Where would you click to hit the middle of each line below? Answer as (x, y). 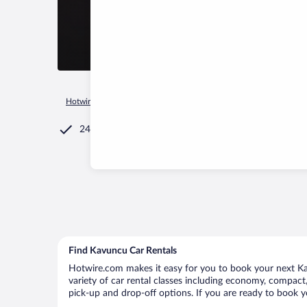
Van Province (237, 101)
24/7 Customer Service (128, 130)
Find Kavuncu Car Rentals (123, 251)
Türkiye (188, 101)
